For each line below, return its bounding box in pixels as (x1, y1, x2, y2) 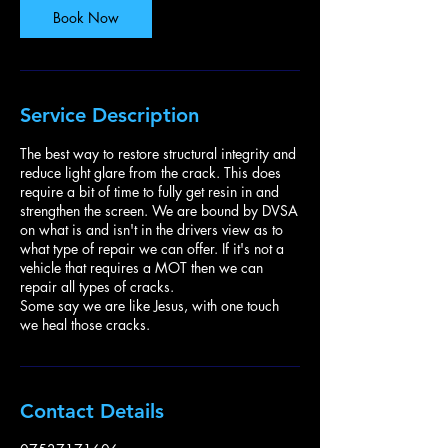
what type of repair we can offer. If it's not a (20, 239, 284, 258)
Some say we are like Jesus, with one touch (20, 296, 279, 315)
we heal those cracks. (20, 315, 150, 334)
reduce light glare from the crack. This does (20, 163, 281, 182)
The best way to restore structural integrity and (20, 144, 296, 163)
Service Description (20, 103, 199, 127)
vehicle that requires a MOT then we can (20, 258, 263, 277)
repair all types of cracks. (20, 277, 174, 296)
